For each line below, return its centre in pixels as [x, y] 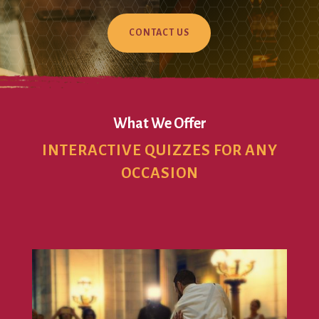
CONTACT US [159, 32]
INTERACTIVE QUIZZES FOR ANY [159, 151]
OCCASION [159, 174]
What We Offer [159, 124]
